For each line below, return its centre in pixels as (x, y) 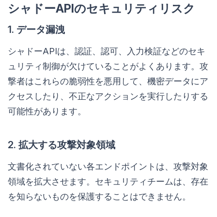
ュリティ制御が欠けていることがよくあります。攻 (108, 66)
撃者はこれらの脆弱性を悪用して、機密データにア (108, 81)
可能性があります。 (47, 111)
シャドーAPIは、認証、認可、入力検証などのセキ (107, 51)
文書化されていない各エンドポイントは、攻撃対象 (108, 166)
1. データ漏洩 (36, 29)
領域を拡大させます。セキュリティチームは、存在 (108, 181)
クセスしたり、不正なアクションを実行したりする (108, 96)
